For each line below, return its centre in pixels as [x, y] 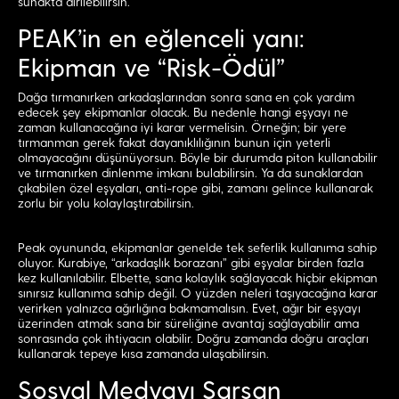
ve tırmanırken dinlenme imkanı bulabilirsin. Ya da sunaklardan [191, 174]
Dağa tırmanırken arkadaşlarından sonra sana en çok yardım [186, 98]
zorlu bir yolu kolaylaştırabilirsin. [106, 204]
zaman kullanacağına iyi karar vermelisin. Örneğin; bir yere [182, 128]
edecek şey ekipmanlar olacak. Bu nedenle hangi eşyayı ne [183, 113]
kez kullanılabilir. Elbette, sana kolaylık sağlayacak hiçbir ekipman [198, 279]
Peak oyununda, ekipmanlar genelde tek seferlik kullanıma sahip [197, 248]
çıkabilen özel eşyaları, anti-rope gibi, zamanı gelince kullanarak [195, 189]
